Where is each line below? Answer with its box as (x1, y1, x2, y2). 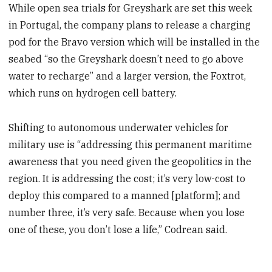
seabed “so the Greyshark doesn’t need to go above (8, 53, 244, 66)
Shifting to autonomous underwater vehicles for (8, 121, 229, 134)
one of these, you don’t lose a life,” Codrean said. (8, 223, 228, 236)
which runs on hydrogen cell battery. (8, 87, 177, 100)
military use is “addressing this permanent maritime (8, 138, 253, 151)
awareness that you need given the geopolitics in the (8, 155, 252, 168)
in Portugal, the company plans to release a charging (8, 19, 251, 32)
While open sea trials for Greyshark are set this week (8, 2, 253, 15)
